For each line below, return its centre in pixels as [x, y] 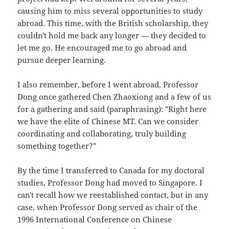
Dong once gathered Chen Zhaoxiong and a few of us [114, 97]
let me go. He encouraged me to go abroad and [102, 48]
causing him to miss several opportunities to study [110, 11]
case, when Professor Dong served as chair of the [108, 207]
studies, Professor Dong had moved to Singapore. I [110, 183]
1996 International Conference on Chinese [95, 220]
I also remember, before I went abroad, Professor [108, 85]
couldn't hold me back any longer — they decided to [112, 36]
